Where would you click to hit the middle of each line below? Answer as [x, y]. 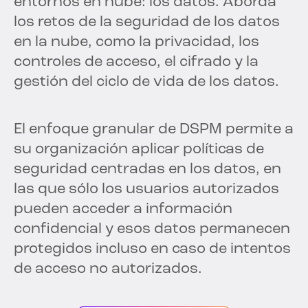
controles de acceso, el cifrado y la [136, 62]
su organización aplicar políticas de [139, 149]
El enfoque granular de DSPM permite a [154, 129]
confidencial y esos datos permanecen [152, 229]
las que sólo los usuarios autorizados [146, 189]
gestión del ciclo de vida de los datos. [146, 82]
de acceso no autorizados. [108, 269]
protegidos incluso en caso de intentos [152, 249]
